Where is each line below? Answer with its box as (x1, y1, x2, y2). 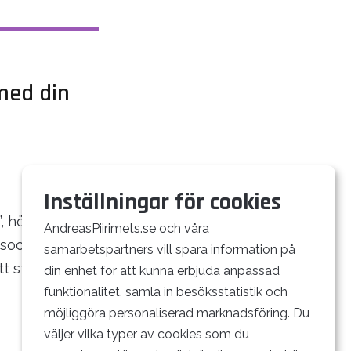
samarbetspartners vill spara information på (44, 241, 295, 257)
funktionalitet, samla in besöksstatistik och (44, 284, 288, 299)
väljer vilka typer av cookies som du (44, 326, 249, 342)
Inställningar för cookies (44, 186, 281, 217)
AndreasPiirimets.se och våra (44, 220, 209, 236)
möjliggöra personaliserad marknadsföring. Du (44, 305, 309, 320)
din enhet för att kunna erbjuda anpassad (44, 262, 280, 278)
